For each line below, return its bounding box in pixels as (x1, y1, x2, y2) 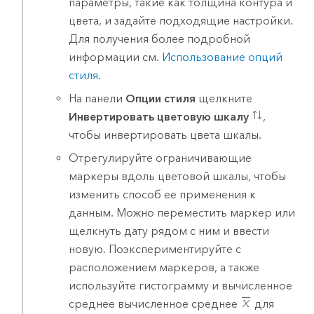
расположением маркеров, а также (69, 260, 260, 274)
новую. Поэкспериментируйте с (69, 242, 242, 256)
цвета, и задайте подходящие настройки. (69, 14, 294, 28)
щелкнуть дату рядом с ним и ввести (69, 224, 270, 238)
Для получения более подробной (69, 32, 251, 46)
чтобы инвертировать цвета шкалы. (69, 128, 262, 142)
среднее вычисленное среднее (69, 296, 241, 310)
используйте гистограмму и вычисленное (69, 278, 293, 292)
